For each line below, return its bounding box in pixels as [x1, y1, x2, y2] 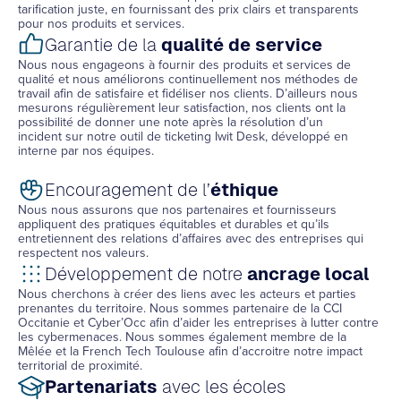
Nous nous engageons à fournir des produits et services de [18, 55, 351, 74]
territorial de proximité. [18, 356, 142, 375]
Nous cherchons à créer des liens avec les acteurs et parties [18, 285, 356, 303]
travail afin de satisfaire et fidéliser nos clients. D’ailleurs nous [18, 84, 358, 103]
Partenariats [45, 377, 158, 397]
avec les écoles [158, 377, 286, 397]
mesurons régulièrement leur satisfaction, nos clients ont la [18, 98, 346, 117]
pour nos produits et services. [18, 14, 184, 33]
